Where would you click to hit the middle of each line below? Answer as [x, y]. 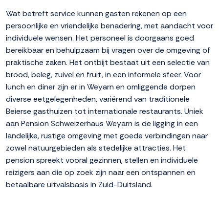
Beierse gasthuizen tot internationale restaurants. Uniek [105, 111]
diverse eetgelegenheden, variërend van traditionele [98, 99]
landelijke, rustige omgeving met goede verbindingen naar [107, 136]
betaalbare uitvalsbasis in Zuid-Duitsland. [79, 185]
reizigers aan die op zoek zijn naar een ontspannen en [101, 173]
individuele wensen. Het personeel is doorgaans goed [100, 38]
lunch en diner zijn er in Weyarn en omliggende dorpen [101, 87]
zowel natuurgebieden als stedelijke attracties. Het [96, 148]
